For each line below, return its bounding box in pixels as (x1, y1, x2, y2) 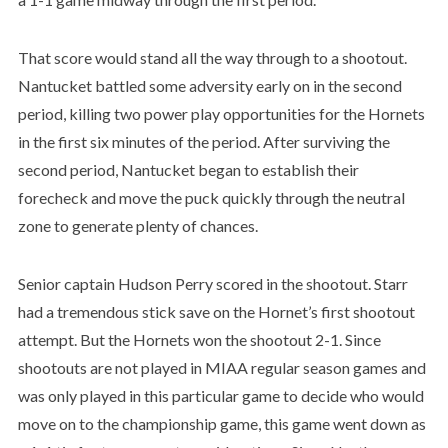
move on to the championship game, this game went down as (17, 413, 426, 433)
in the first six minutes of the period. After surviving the (17, 131, 390, 151)
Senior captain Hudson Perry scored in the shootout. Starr (17, 273, 408, 293)
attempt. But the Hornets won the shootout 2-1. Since (17, 329, 381, 349)
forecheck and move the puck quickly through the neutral (17, 187, 405, 207)
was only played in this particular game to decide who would (17, 385, 424, 405)
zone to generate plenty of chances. (17, 215, 258, 235)
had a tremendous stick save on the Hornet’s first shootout (17, 301, 415, 321)
